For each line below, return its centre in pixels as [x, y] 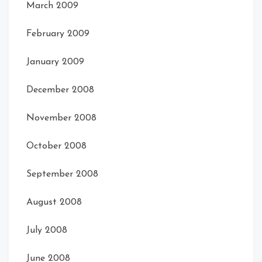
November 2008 [61, 118]
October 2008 [56, 146]
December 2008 [60, 90]
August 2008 [54, 202]
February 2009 [58, 34]
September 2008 [62, 174]
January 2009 [55, 62]
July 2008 [47, 230]
